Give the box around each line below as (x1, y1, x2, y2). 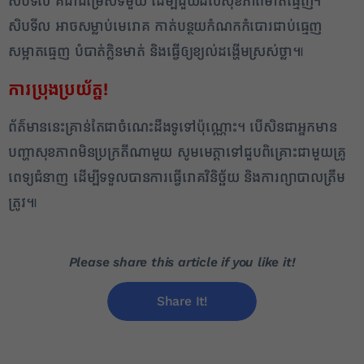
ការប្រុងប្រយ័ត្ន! (8, 78, 108, 100)
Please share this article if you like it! (68, 253, 296, 270)
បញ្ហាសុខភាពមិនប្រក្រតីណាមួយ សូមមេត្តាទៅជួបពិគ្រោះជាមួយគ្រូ (8, 143, 346, 161)
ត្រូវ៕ (8, 193, 37, 211)
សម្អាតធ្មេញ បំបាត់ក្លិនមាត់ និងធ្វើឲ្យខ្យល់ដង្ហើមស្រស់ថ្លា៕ (8, 42, 304, 60)
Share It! (156, 292, 208, 309)
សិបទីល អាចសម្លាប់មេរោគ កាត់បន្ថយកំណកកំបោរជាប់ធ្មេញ (8, 17, 323, 35)
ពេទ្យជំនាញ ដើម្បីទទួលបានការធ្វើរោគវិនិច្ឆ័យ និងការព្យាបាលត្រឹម (8, 168, 345, 186)
